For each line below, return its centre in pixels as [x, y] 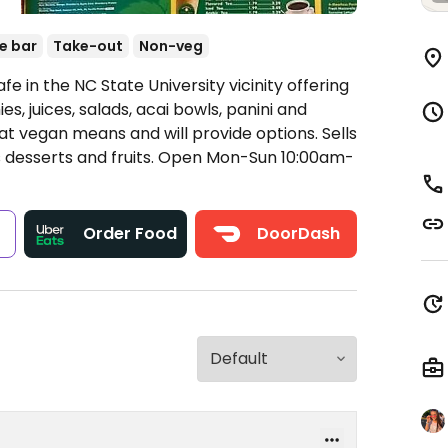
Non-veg [171, 46]
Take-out [88, 46]
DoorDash [298, 233]
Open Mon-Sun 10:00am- [256, 157]
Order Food [130, 233]
